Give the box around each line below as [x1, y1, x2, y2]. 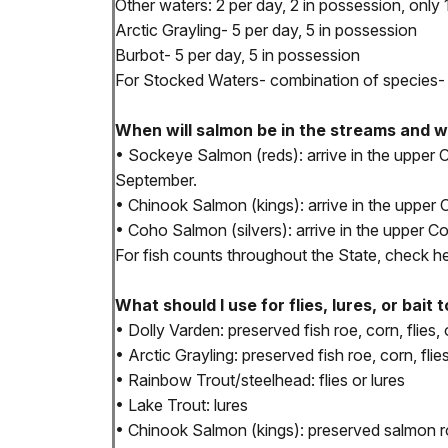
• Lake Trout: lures [115, 395, 248, 416]
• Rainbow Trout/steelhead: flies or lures [115, 370, 405, 391]
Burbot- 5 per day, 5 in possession [115, 45, 360, 66]
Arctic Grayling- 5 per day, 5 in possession [115, 20, 417, 41]
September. [115, 170, 197, 191]
